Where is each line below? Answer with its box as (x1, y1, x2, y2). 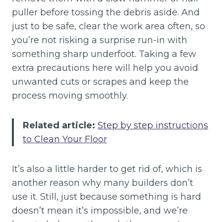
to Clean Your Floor (23, 133, 107, 145)
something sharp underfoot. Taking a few (12, 48, 196, 59)
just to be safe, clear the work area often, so (12, 20, 205, 32)
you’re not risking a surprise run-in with (12, 34, 187, 46)
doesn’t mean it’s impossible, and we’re (12, 205, 188, 216)
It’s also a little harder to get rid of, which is (12, 163, 202, 174)
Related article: (23, 119, 98, 131)
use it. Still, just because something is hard (12, 191, 201, 202)
